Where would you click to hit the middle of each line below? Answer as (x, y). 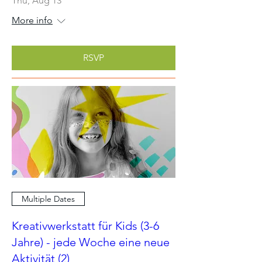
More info (32, 20)
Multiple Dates (48, 199)
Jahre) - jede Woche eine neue (91, 242)
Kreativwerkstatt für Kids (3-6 (85, 226)
